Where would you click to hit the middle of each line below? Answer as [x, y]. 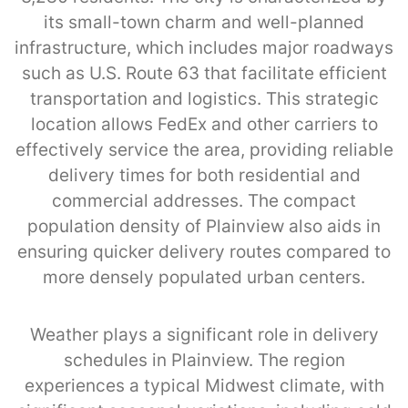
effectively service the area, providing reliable [204, 149]
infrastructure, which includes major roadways [204, 47]
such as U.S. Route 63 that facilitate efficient [204, 73]
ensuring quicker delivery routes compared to [204, 251]
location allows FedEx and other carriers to [204, 124]
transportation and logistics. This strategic [204, 98]
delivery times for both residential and [204, 175]
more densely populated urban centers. [204, 277]
